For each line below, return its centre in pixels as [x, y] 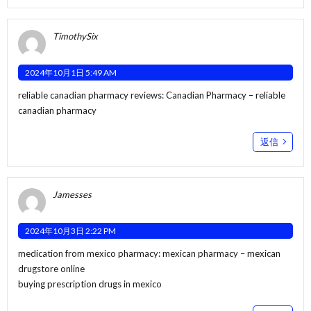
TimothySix [75, 36]
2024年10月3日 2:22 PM [70, 230]
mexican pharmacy [200, 253]
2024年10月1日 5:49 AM [71, 72]
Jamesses [72, 194]
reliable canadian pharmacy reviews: [92, 95]
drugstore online [51, 268]
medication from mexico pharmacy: [90, 253]
